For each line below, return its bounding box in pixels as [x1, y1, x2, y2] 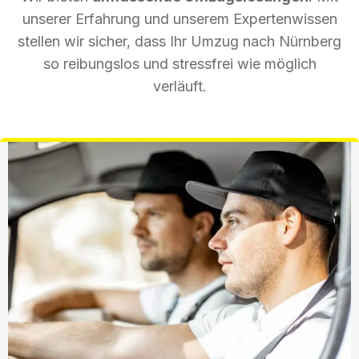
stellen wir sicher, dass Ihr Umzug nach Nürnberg [18, 32, 341, 50]
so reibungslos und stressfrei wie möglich [42, 54, 317, 72]
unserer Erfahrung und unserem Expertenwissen [22, 10, 337, 27]
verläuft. [152, 77, 207, 95]
